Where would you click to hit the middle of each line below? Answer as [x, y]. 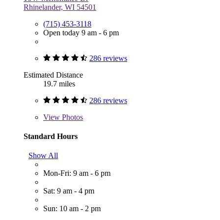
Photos [71, 117]
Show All [43, 156]
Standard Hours [51, 136]
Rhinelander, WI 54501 [60, 7]
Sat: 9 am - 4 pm [69, 191]
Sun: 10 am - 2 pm [72, 209]
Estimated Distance [53, 75]
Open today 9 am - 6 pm [81, 32]
